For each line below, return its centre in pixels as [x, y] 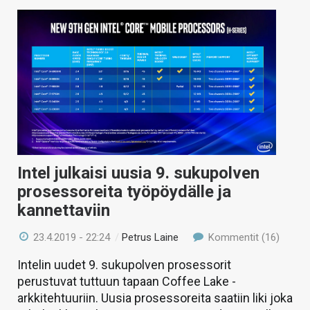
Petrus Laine [151, 238]
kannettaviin [64, 211]
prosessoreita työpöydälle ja [124, 192]
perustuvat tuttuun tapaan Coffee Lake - [127, 282]
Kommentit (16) [242, 238]
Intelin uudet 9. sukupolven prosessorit [124, 265]
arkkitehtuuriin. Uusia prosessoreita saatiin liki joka [155, 298]
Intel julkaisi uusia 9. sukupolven [138, 173]
